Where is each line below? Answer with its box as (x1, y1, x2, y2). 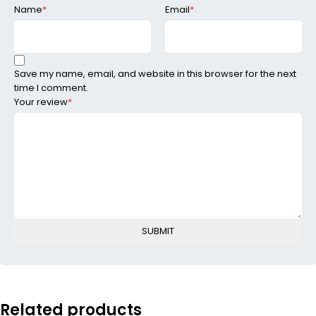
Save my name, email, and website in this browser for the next (14, 66, 296, 80)
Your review (14, 95, 68, 109)
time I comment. (14, 80, 88, 95)
